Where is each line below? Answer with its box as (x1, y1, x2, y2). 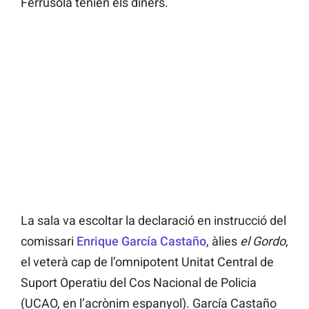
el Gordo (240, 234, 286, 249)
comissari (21, 234, 77, 249)
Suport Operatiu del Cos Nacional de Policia (21, 275, 257, 290)
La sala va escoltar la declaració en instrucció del (21, 213, 286, 228)
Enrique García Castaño (77, 234, 206, 249)
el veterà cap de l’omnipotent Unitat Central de (21, 255, 274, 270)
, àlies (206, 234, 240, 249)
